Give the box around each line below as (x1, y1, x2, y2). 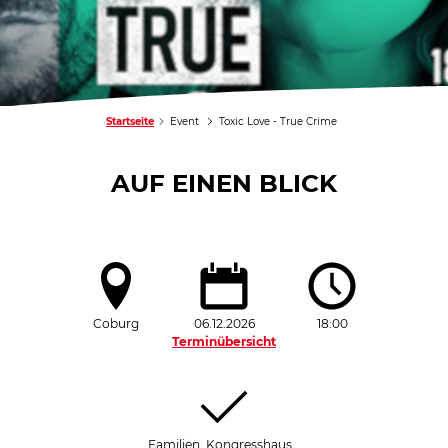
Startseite (106, 115, 155, 129)
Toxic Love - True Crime (218, 115, 337, 129)
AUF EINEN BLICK (111, 168, 337, 199)
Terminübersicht (172, 334, 276, 350)
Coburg (93, 316, 139, 332)
